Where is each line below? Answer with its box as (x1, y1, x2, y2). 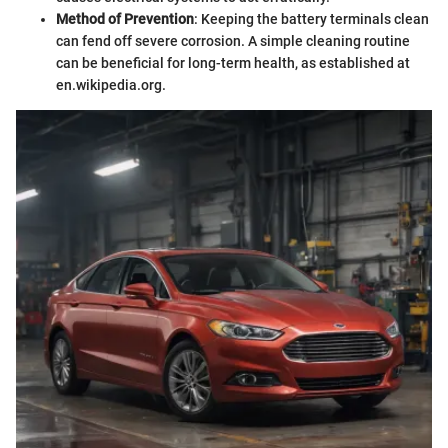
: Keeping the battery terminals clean (194, 10, 429, 27)
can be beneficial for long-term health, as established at (56, 54, 410, 71)
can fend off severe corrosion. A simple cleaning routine (56, 32, 410, 49)
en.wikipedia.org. (56, 76, 166, 93)
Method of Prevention (56, 10, 194, 27)
